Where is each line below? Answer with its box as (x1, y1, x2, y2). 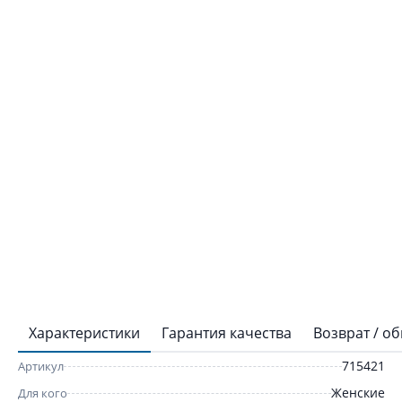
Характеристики (29, 323, 140, 343)
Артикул (18, 358, 64, 374)
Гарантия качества (162, 323, 292, 343)
